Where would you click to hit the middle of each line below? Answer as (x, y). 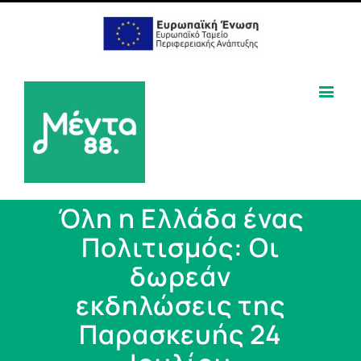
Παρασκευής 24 (180, 334)
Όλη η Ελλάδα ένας (180, 218)
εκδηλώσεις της (180, 305)
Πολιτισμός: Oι (180, 247)
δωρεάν (180, 276)
